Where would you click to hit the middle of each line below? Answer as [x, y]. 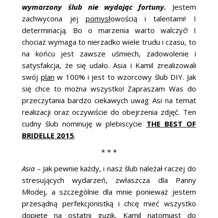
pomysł [98, 19]
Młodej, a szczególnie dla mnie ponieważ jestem [109, 192]
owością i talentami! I [153, 19]
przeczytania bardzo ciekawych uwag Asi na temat [109, 100]
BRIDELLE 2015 [48, 136]
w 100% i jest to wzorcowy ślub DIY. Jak [125, 77]
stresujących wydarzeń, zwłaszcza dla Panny [109, 180]
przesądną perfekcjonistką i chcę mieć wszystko [109, 204]
